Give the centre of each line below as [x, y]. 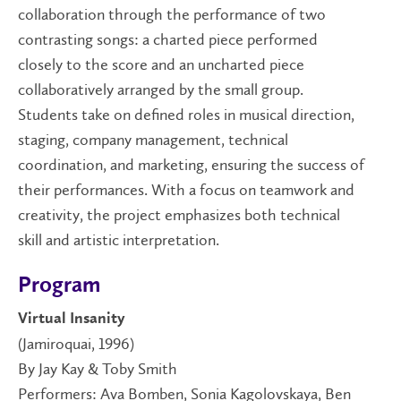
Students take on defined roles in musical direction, [186, 115]
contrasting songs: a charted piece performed [168, 40]
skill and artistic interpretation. [119, 240]
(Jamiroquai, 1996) [76, 344]
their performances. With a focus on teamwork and [186, 190]
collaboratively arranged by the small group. [161, 90]
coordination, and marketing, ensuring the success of [191, 165]
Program [59, 286]
